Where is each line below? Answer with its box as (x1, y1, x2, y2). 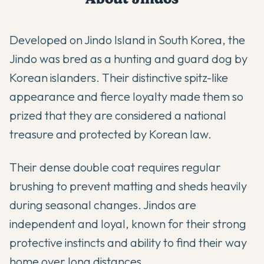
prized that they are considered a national (9, 108, 226, 123)
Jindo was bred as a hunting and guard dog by (9, 51, 247, 66)
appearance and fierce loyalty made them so (9, 89, 243, 104)
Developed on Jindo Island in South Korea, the (9, 32, 245, 47)
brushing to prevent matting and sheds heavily (9, 179, 247, 193)
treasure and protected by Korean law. (9, 127, 212, 141)
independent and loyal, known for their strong (9, 216, 246, 231)
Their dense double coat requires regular (9, 160, 221, 174)
